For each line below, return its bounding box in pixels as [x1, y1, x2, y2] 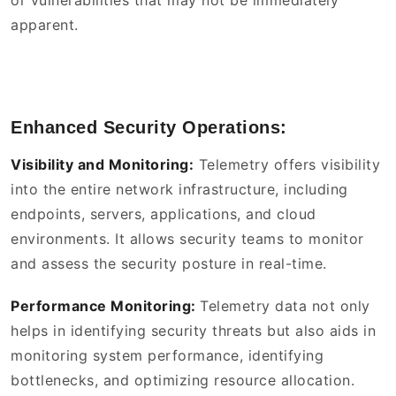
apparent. [11, 16, 83, 34]
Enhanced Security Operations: [11, 118, 293, 138]
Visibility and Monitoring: [11, 156, 194, 174]
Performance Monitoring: [11, 297, 200, 316]
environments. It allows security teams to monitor [11, 230, 364, 248]
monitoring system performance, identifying [11, 346, 324, 365]
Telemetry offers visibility [194, 156, 380, 174]
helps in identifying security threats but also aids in [11, 322, 376, 340]
